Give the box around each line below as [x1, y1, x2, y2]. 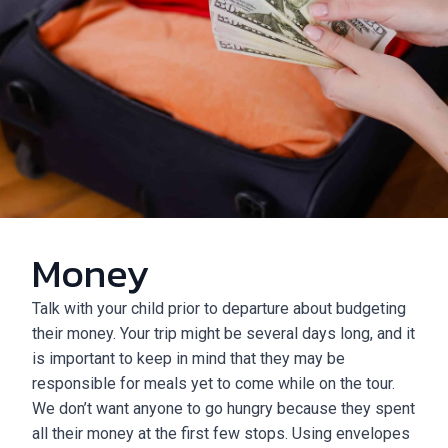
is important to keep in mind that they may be [32, 349, 345, 368]
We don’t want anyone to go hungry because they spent [32, 399, 415, 418]
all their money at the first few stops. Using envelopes [32, 424, 410, 443]
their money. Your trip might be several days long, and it [32, 324, 415, 343]
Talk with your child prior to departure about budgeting [32, 299, 406, 318]
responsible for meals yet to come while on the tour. [32, 374, 395, 393]
